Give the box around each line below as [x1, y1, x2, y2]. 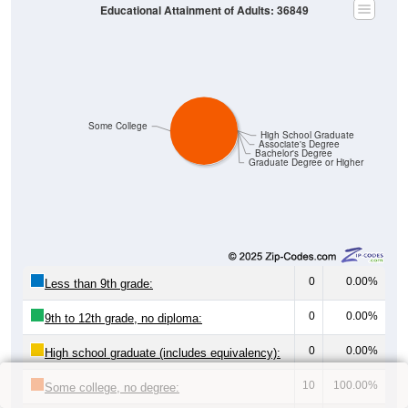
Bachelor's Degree [254, 147, 332, 159]
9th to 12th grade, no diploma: [45, 311, 202, 325]
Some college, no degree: [45, 380, 179, 394]
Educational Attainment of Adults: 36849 [99, 2, 309, 18]
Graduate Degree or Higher [248, 156, 364, 168]
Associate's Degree [258, 138, 340, 150]
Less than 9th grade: [45, 276, 153, 291]
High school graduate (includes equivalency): [45, 345, 280, 360]
